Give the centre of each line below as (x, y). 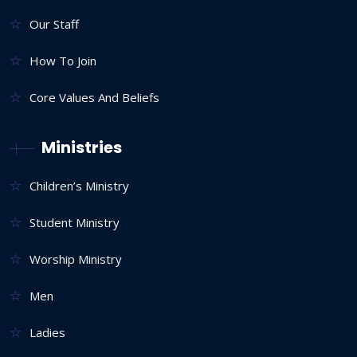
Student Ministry (75, 222)
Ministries (82, 147)
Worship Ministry (76, 259)
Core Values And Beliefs (94, 97)
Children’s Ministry (79, 185)
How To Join (63, 60)
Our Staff (54, 24)
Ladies (47, 332)
